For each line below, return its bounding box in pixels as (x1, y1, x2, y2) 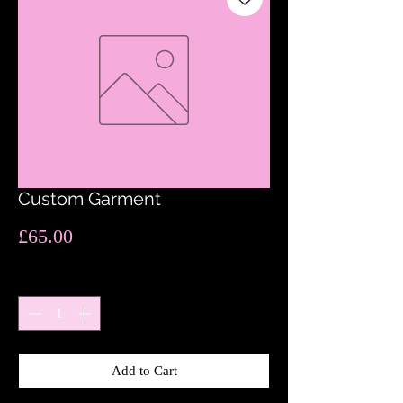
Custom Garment (18, 188, 161, 210)
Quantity (18, 272, 67, 287)
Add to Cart (111, 363, 177, 378)
